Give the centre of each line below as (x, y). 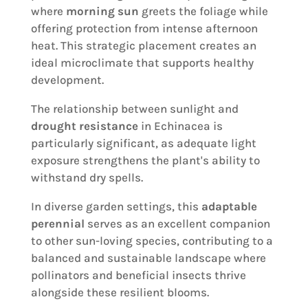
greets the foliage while (203, 11)
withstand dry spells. (87, 178)
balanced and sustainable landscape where (148, 258)
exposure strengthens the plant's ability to (145, 161)
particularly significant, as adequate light (143, 143)
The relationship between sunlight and (134, 109)
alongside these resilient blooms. (120, 293)
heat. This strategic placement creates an (143, 46)
